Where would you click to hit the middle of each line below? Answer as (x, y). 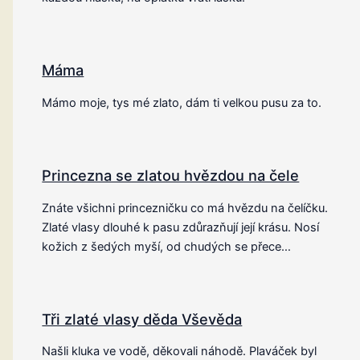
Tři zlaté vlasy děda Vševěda (142, 319)
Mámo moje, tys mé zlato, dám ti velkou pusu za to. (182, 102)
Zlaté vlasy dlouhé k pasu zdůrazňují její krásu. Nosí (181, 227)
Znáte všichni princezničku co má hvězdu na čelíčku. (185, 208)
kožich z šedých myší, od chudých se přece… (167, 246)
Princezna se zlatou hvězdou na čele (171, 176)
